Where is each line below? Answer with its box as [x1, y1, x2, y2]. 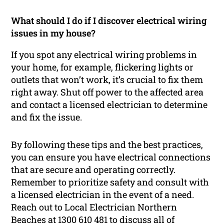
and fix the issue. [11, 110, 82, 123]
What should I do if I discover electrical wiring [11, 14, 207, 26]
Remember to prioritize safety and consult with [11, 175, 209, 188]
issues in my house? [11, 26, 96, 39]
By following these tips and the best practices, [11, 138, 203, 150]
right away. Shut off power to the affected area [11, 85, 204, 98]
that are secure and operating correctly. [11, 163, 176, 175]
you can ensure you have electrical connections [11, 150, 211, 163]
